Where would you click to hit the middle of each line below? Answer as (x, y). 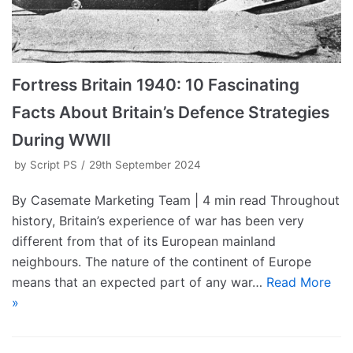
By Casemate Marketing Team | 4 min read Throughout (176, 200)
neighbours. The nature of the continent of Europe (162, 261)
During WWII (61, 139)
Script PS (54, 164)
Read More (299, 282)
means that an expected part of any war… (139, 282)
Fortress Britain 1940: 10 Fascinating (156, 84)
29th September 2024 (145, 164)
